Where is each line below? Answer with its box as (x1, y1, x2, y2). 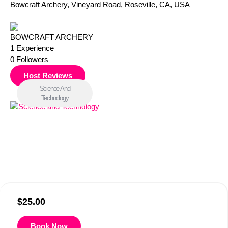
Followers (16, 55, 48, 64)
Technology (41, 94, 69, 102)
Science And (39, 84, 70, 92)
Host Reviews (23, 71, 72, 80)
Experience (16, 44, 54, 53)
